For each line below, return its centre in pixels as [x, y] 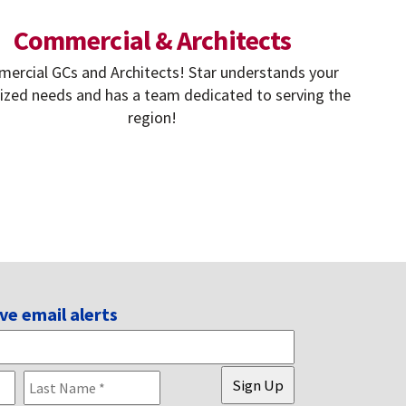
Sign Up [258, 385]
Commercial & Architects [152, 39]
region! [152, 117]
